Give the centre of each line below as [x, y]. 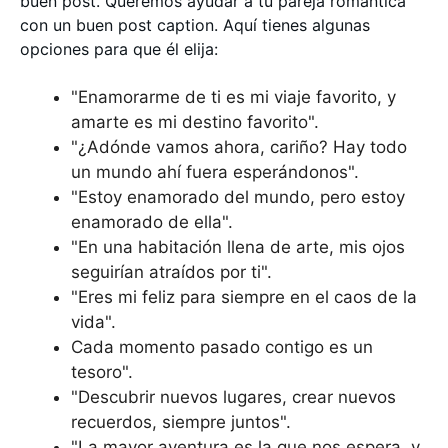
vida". [93, 322]
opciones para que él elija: [119, 49]
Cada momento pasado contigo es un [222, 347]
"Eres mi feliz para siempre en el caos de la [244, 297]
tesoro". [102, 372]
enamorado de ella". [152, 222]
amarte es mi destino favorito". [195, 122]
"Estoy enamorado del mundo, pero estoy [238, 197]
